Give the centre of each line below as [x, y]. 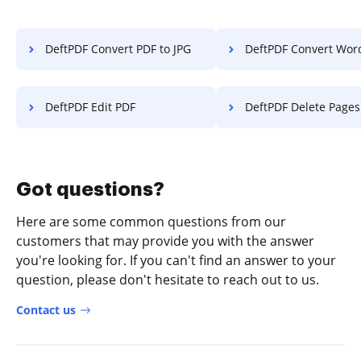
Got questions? [90, 189]
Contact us [46, 309]
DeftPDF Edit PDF [90, 106]
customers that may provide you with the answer [165, 241]
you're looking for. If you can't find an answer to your [176, 260]
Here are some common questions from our [151, 221]
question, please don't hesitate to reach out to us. [168, 279]
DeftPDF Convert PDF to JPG [118, 48]
